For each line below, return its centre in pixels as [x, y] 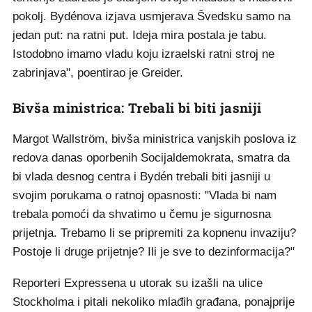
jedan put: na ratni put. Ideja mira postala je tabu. [140, 35]
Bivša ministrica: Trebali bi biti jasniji [137, 108]
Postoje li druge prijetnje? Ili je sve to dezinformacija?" [154, 252]
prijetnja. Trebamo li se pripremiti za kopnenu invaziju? [154, 233]
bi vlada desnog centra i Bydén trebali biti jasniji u [141, 177]
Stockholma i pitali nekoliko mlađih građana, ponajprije [154, 302]
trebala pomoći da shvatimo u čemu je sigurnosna [142, 214]
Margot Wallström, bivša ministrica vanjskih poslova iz [155, 139]
